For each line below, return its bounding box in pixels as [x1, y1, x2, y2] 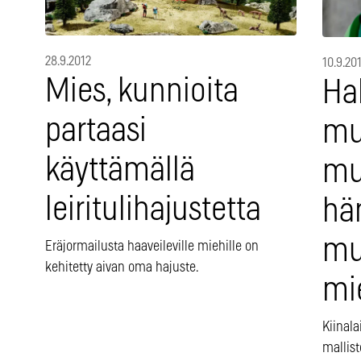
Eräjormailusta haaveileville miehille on [45, 239, 259, 255]
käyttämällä [45, 154, 195, 188]
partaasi [45, 114, 147, 148]
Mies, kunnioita [45, 75, 239, 109]
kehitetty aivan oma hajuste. [45, 260, 199, 276]
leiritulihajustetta [45, 193, 261, 227]
